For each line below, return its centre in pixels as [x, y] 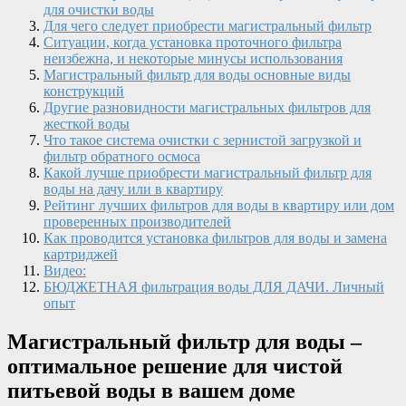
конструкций [84, 91]
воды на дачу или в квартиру [133, 188]
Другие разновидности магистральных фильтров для [207, 107]
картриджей [81, 254]
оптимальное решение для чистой [175, 366]
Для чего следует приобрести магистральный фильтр [208, 25]
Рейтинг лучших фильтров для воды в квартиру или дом [219, 205]
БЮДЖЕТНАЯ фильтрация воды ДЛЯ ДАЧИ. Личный [214, 286]
